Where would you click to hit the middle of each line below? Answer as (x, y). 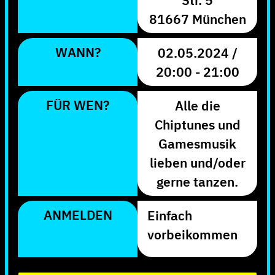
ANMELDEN (78, 215)
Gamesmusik (197, 143)
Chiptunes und (197, 124)
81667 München (197, 19)
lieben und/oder (197, 162)
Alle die (197, 105)
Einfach (170, 215)
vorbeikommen (192, 234)
